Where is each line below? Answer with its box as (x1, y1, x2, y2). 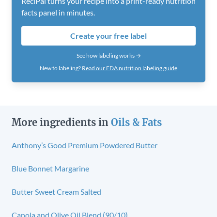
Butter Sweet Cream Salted (12, 186, 101, 196)
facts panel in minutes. (21, 7, 95, 17)
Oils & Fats (111, 116, 162, 128)
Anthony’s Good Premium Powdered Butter (12, 140, 157, 150)
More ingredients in (12, 116, 111, 128)
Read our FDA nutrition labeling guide (82, 64, 177, 72)
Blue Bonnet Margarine (12, 163, 89, 173)
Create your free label (70, 31, 147, 40)
